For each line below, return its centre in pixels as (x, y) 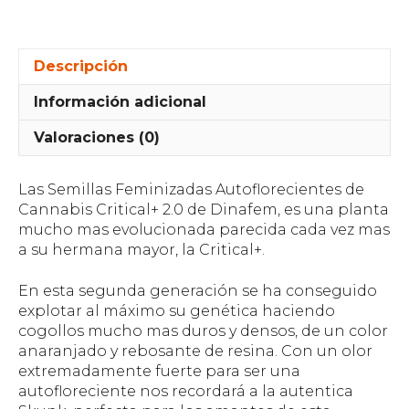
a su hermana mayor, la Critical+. (142, 250)
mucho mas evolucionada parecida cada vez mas (204, 230)
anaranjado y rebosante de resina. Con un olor (195, 351)
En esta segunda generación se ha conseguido (198, 290)
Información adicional (120, 102)
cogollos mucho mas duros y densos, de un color (203, 330)
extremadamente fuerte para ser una (159, 371)
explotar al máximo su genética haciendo (177, 310)
